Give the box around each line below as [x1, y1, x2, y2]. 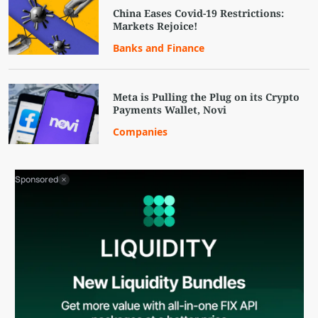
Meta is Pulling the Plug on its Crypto [113, 89, 300, 104]
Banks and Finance [113, 40, 205, 55]
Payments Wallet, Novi [113, 102, 227, 116]
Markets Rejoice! [113, 18, 198, 33]
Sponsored [14, 173, 59, 186]
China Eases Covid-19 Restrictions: [113, 6, 285, 20]
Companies [113, 124, 168, 138]
